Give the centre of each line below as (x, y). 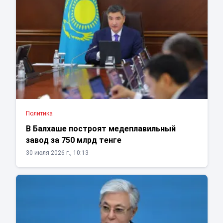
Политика (39, 114)
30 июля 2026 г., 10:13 (57, 153)
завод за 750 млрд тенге (73, 140)
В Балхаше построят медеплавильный (101, 129)
